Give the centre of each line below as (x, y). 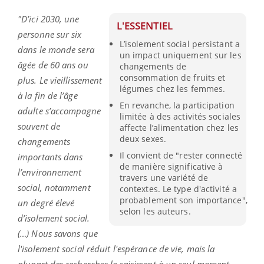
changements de (153, 66)
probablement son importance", (183, 200)
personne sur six (50, 34)
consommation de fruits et (172, 77)
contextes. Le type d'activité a (178, 189)
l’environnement (50, 172)
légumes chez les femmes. (172, 88)
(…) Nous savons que (58, 233)
